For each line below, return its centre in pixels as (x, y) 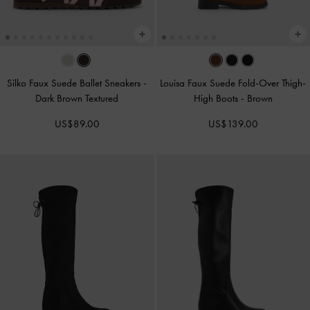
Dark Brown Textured (77, 98)
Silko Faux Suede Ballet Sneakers (75, 83)
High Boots (217, 98)
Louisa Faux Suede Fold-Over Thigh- (233, 83)
